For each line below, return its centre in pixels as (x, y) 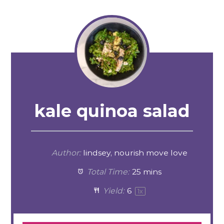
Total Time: (107, 171)
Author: (66, 152)
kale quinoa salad (112, 111)
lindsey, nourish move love (135, 152)
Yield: (113, 190)
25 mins (147, 171)
